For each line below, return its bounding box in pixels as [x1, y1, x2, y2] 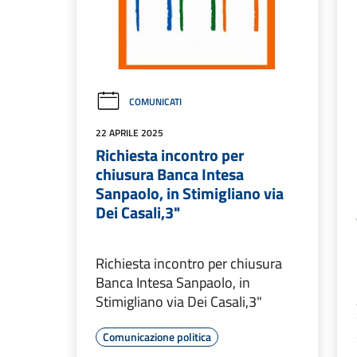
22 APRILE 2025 [96, 125, 163, 141]
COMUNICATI [129, 94, 182, 110]
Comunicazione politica [103, 328, 211, 346]
